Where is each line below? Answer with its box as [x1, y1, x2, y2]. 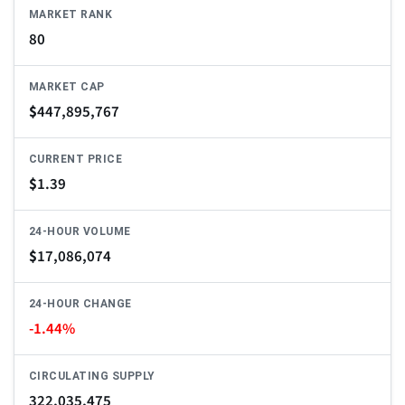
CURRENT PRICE [29, 153, 123, 166]
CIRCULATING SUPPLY [29, 370, 155, 383]
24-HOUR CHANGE [29, 297, 132, 311]
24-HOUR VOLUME [29, 225, 131, 239]
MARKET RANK [29, 8, 113, 22]
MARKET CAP [29, 80, 105, 94]
